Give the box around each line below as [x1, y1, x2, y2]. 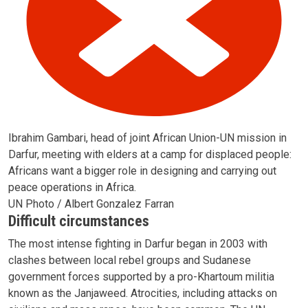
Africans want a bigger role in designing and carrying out [8, 164, 276, 177]
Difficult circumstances [8, 212, 149, 230]
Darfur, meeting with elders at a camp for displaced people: [8, 147, 291, 161]
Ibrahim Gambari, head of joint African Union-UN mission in [8, 131, 287, 144]
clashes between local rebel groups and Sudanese [8, 253, 251, 267]
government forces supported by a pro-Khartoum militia [8, 269, 274, 283]
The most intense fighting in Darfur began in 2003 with [8, 236, 267, 250]
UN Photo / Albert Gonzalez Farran [8, 197, 174, 210]
